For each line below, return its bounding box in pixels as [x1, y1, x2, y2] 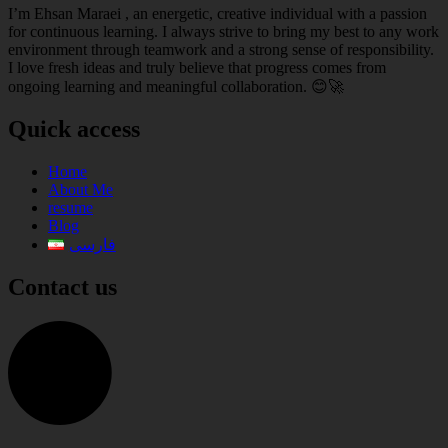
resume [48, 198, 93, 216]
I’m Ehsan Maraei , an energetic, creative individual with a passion [8, 4, 427, 22]
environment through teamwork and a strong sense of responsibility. [8, 40, 434, 58]
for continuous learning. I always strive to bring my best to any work [8, 22, 439, 40]
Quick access [8, 115, 140, 142]
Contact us [8, 273, 117, 300]
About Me [48, 180, 113, 198]
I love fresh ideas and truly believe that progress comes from [8, 58, 386, 76]
